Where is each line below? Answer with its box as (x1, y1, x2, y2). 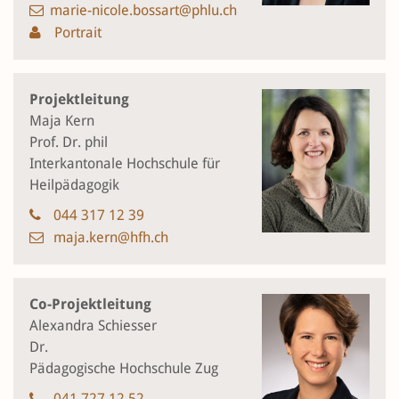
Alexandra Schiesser (29, 316, 157, 334)
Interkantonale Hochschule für (29, 154, 220, 172)
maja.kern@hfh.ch (50, 228, 168, 246)
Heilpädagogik (29, 175, 119, 193)
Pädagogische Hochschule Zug (29, 359, 218, 377)
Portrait (51, 23, 102, 41)
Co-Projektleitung (29, 295, 151, 313)
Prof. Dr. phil (29, 133, 108, 151)
